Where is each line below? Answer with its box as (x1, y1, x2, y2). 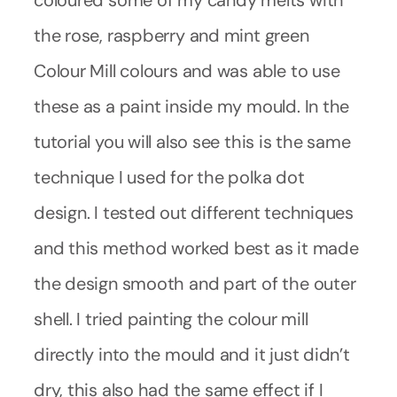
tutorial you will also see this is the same (34, 129, 351, 153)
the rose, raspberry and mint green (34, 23, 309, 47)
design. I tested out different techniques (34, 200, 354, 224)
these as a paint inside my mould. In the (34, 94, 350, 118)
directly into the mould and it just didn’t (34, 342, 350, 366)
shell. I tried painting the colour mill (34, 307, 308, 331)
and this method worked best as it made (34, 236, 359, 260)
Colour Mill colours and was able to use (34, 58, 340, 82)
